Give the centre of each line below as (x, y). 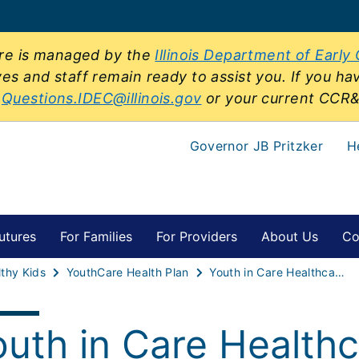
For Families (96, 236)
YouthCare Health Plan (127, 272)
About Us (290, 236)
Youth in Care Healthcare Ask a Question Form (339, 272)
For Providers (197, 236)
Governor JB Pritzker (256, 146)
